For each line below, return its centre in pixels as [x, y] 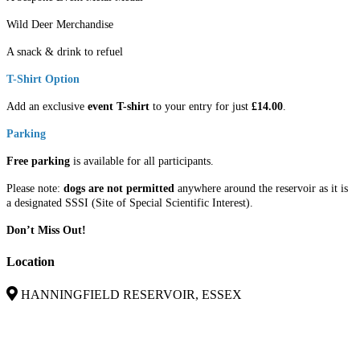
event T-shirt [119, 107]
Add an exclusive [47, 107]
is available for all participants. [142, 162]
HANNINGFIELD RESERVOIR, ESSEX [131, 294]
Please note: [35, 189]
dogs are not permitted [119, 189]
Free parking [38, 162]
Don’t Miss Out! [46, 231]
